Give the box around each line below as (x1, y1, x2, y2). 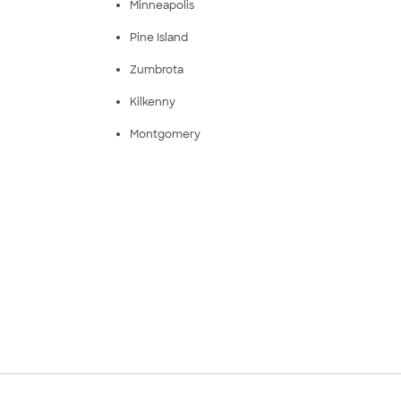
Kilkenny (129, 95, 175, 109)
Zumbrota (129, 63, 183, 77)
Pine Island (129, 30, 188, 45)
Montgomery (129, 127, 200, 141)
